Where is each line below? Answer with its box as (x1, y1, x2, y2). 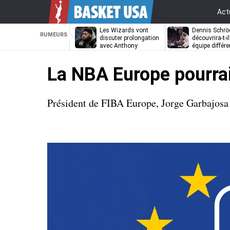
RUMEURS (40, 31, 67, 38)
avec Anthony (100, 42, 138, 49)
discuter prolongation (100, 34, 159, 42)
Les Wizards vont (100, 27, 148, 34)
